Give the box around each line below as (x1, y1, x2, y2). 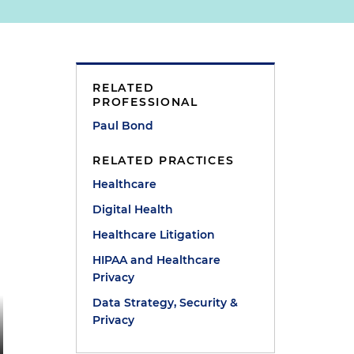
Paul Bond (92, 119, 154, 133)
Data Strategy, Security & (92, 296, 239, 310)
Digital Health (92, 202, 174, 217)
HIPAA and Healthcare (92, 253, 221, 267)
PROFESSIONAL (92, 95, 198, 109)
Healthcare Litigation (92, 228, 216, 242)
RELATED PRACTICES (92, 153, 235, 168)
